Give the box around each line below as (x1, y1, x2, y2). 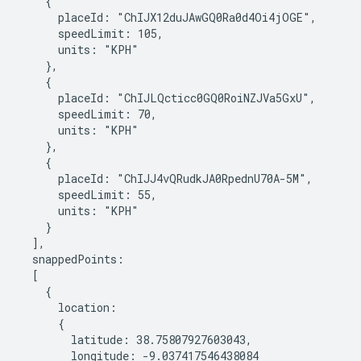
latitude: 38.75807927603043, (19, 332, 252, 347)
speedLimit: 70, (19, 106, 157, 122)
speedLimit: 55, (19, 187, 157, 202)
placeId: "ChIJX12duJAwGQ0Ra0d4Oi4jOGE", (19, 10, 317, 25)
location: (19, 300, 117, 315)
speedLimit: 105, (19, 26, 164, 41)
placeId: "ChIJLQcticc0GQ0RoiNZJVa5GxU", (19, 90, 316, 106)
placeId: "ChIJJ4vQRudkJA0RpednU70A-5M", (19, 171, 313, 186)
